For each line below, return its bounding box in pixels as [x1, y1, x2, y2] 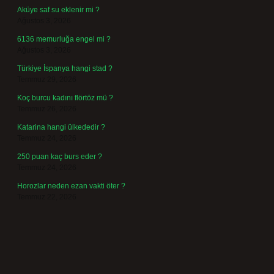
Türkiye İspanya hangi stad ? [17, 64, 113, 73]
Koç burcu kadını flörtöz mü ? [17, 94, 113, 102]
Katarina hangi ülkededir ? [17, 123, 105, 131]
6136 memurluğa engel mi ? [17, 35, 111, 43]
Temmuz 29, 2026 [17, 75, 76, 84]
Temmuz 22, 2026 [17, 193, 76, 201]
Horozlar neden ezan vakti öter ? [17, 182, 125, 190]
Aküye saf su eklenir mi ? [17, 6, 100, 14]
